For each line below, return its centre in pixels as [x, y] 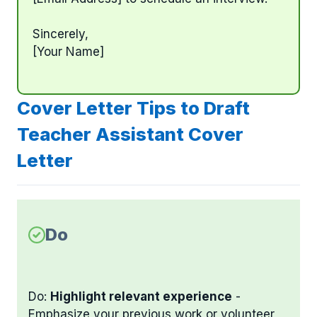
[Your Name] [68, 52]
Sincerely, [60, 34]
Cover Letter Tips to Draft [133, 108]
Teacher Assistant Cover [130, 134]
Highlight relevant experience [141, 297]
